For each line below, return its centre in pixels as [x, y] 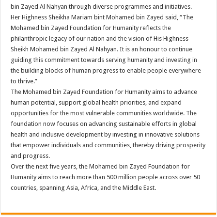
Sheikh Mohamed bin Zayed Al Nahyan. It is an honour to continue [102, 49]
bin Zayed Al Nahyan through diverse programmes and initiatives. [101, 7]
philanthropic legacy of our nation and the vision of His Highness [100, 39]
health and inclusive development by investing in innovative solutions [105, 135]
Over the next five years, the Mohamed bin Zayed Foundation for [101, 167]
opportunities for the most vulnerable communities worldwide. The [104, 113]
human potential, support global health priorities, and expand [96, 103]
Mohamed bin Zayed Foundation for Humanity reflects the [91, 28]
